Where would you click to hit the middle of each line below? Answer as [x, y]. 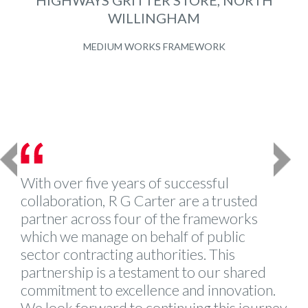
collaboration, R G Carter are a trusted [139, 201]
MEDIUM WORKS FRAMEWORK [154, 47]
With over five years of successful [125, 183]
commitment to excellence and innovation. [148, 290]
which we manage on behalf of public [133, 237]
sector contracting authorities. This [128, 255]
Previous [36, 152]
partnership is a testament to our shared [143, 273]
